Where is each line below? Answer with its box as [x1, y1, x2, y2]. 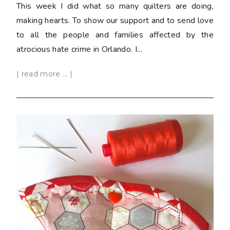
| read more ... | [16, 69, 73, 78]
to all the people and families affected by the [16, 29, 214, 41]
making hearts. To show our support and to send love [16, 14, 214, 26]
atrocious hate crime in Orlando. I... [16, 43, 142, 55]
